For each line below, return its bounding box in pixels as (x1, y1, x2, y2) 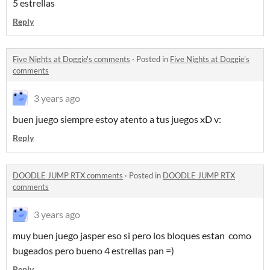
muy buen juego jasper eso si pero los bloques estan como (13, 230, 251, 241)
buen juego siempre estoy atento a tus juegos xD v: (13, 113, 221, 125)
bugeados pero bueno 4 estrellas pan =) (13, 245, 174, 256)
